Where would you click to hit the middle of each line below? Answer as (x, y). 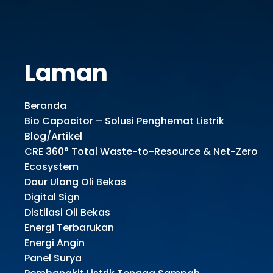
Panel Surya (53, 258)
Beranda (45, 106)
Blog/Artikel (53, 136)
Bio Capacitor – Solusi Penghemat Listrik (124, 121)
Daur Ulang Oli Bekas (75, 182)
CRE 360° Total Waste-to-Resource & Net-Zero (141, 152)
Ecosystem (51, 167)
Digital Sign (52, 197)
